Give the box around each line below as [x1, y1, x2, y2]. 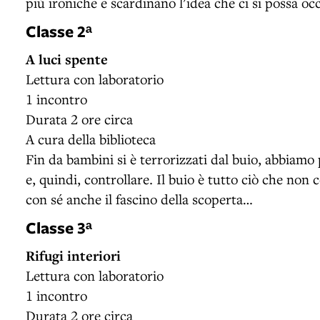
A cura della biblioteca [26, 129, 156, 148]
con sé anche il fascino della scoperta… [26, 189, 253, 208]
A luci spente [26, 49, 108, 69]
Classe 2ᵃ [26, 19, 92, 42]
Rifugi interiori [26, 246, 121, 265]
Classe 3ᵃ [26, 216, 92, 239]
